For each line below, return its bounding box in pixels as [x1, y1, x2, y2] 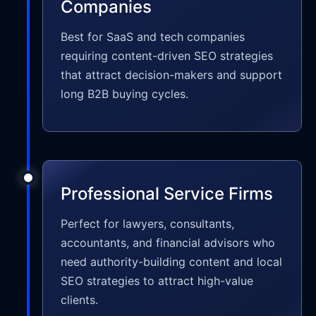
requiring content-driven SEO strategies [61, 48, 273, 63]
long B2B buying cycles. [61, 86, 188, 101]
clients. [61, 293, 98, 308]
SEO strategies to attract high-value [61, 274, 253, 288]
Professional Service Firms [61, 183, 273, 205]
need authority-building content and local [61, 255, 282, 269]
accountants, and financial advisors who [61, 236, 275, 250]
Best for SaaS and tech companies [61, 29, 245, 44]
